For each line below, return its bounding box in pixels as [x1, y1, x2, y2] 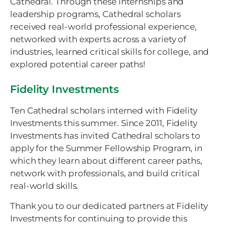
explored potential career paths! [10, 59, 148, 69]
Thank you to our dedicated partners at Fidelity [10, 200, 208, 211]
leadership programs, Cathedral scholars [10, 9, 181, 19]
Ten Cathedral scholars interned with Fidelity [10, 105, 197, 116]
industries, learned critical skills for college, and [10, 47, 209, 57]
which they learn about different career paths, [10, 156, 202, 166]
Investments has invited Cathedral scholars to [10, 131, 200, 141]
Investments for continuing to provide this [10, 213, 188, 223]
